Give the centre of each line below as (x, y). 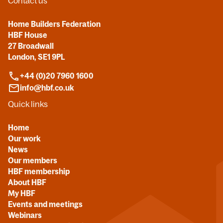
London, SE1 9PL (36, 57)
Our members (33, 160)
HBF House (28, 35)
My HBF (22, 193)
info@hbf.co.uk (47, 88)
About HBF (27, 182)
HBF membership (39, 171)
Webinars (25, 215)
